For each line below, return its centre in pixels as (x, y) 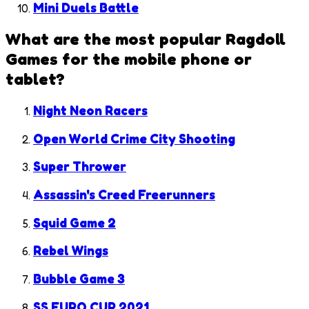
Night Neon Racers (90, 110)
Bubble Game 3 (79, 279)
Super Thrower (80, 167)
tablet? (35, 79)
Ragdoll (256, 39)
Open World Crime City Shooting (134, 138)
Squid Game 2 (74, 222)
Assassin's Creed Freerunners (124, 195)
